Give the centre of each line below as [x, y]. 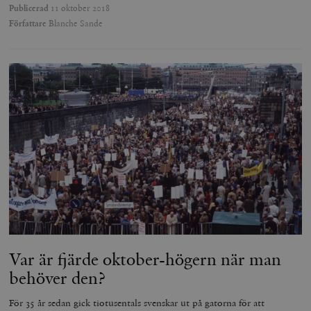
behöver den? [58, 278]
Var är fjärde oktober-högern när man [145, 259]
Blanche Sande [75, 23]
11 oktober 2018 [79, 8]
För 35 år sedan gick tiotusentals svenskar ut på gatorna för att [137, 303]
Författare [28, 23]
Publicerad [29, 8]
